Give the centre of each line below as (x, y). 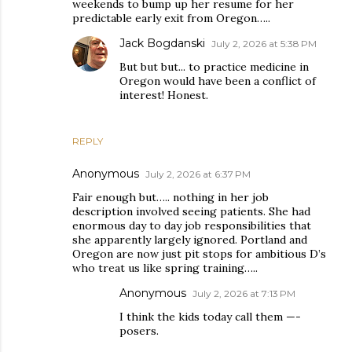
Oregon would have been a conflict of (218, 81)
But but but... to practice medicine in (214, 67)
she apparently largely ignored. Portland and (190, 240)
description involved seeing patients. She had (191, 211)
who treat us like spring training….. (165, 268)
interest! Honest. (164, 95)
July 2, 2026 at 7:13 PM (244, 293)
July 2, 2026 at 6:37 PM (198, 174)
